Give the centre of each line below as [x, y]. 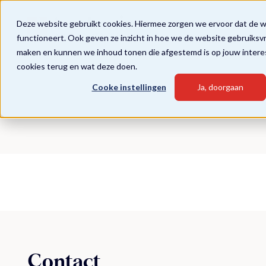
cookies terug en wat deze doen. [77, 66]
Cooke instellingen [129, 87]
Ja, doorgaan [220, 87]
